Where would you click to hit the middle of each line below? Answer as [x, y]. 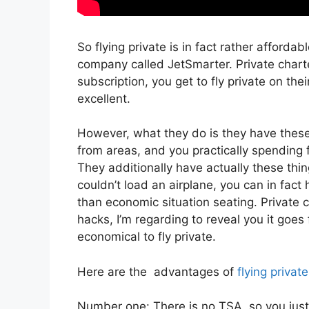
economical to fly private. [147, 237]
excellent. [104, 98]
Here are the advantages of [157, 271]
